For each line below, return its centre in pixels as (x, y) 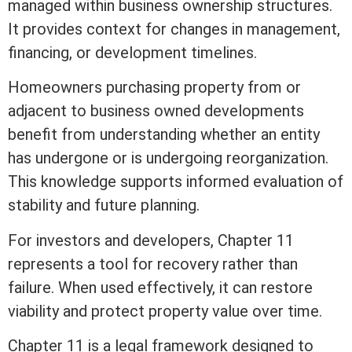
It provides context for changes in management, (174, 29)
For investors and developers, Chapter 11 (151, 240)
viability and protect (78, 311)
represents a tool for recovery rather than (153, 264)
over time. (285, 311)
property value (198, 311)
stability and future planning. (104, 205)
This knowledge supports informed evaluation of (176, 182)
